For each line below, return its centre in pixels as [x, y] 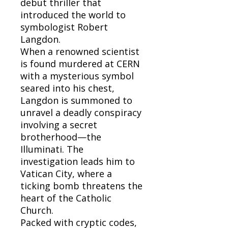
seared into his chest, [67, 88]
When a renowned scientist [80, 51]
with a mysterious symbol [77, 76]
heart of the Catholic [66, 198]
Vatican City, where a [66, 173]
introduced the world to [73, 15]
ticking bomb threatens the [81, 186]
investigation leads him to [78, 161]
